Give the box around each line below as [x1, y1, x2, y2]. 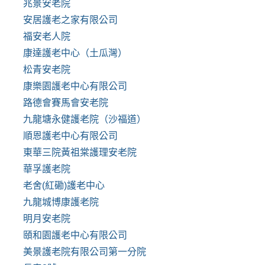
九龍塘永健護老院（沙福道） [23, 114, 146, 125]
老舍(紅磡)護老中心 [23, 180, 105, 191]
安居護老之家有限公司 [23, 15, 118, 25]
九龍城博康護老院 [23, 197, 99, 208]
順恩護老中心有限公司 [23, 131, 118, 141]
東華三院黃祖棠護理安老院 [23, 147, 137, 158]
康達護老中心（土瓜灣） [23, 48, 127, 59]
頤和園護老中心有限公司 [23, 230, 127, 241]
